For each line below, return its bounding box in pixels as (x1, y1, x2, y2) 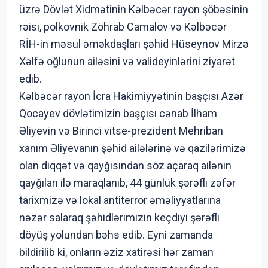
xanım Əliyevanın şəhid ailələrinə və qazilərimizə (19, 142, 246, 154)
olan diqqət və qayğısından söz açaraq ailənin (19, 159, 232, 172)
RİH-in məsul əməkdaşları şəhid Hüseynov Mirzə (19, 38, 249, 50)
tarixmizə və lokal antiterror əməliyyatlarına (19, 194, 221, 206)
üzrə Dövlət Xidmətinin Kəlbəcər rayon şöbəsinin (19, 3, 248, 16)
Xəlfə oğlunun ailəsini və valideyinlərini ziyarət (19, 55, 235, 68)
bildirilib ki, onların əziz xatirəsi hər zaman (19, 246, 214, 258)
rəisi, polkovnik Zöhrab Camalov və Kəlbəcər (19, 20, 227, 33)
